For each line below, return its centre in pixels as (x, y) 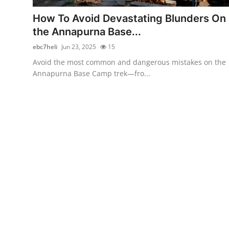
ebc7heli (45, 47)
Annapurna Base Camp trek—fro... (91, 73)
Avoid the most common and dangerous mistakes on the (129, 62)
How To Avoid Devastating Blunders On (129, 18)
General (22, 34)
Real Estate (29, 9)
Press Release (34, 59)
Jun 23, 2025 (79, 47)
